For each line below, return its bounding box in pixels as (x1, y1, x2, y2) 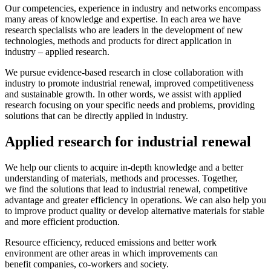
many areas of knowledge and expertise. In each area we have (5, 14, 241, 25)
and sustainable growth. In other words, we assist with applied (5, 89, 241, 100)
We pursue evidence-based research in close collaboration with (5, 67, 243, 78)
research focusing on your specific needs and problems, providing (5, 100, 255, 111)
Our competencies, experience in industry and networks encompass (5, 3, 261, 14)
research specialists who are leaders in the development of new (5, 25, 243, 36)
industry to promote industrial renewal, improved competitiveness (5, 78, 253, 89)
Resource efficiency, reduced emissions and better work (5, 237, 217, 248)
